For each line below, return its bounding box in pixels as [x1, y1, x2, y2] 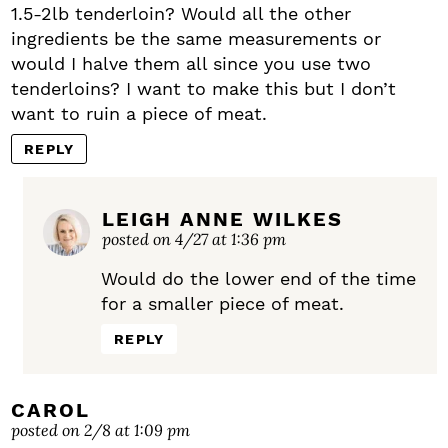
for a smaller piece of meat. [101, 293, 344, 315]
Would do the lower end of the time [101, 268, 416, 290]
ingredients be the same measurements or [11, 28, 381, 50]
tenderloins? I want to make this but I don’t [11, 78, 396, 100]
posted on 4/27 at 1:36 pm [102, 228, 286, 250]
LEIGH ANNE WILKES [102, 207, 343, 232]
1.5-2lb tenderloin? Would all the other [11, 3, 351, 25]
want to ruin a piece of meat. [11, 103, 267, 125]
